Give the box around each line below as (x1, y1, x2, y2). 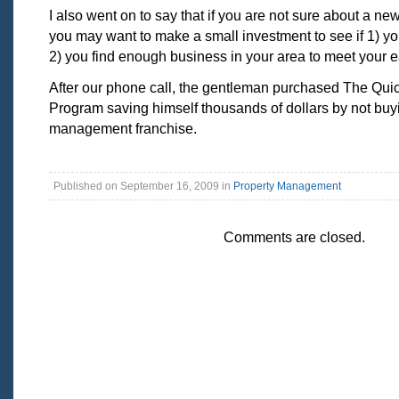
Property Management (233, 180, 341, 192)
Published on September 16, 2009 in (53, 180, 233, 192)
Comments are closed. (223, 229, 365, 245)
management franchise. (49, 120, 197, 136)
